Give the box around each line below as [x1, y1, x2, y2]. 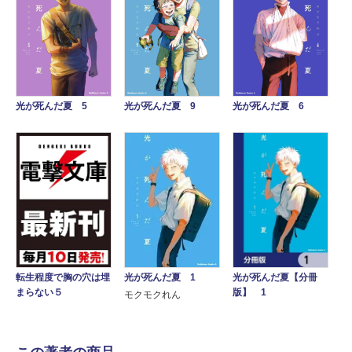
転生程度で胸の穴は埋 [16, 272, 110, 284]
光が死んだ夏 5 [16, 100, 87, 112]
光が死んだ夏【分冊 [233, 271, 317, 283]
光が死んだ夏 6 [233, 101, 304, 112]
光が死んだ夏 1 [124, 272, 196, 284]
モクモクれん [124, 289, 181, 301]
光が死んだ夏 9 [124, 101, 196, 112]
